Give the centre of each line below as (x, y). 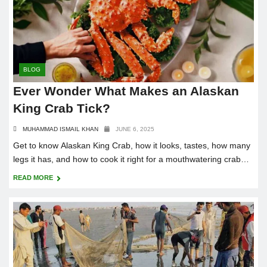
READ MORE (34, 178)
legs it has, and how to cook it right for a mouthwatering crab (127, 159)
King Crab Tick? (62, 108)
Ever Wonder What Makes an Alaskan (126, 91)
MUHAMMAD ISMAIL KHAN (60, 129)
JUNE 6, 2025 (135, 129)
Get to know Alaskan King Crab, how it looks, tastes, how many (132, 146)
